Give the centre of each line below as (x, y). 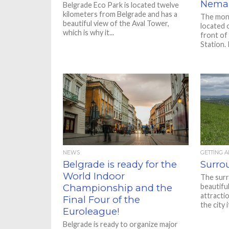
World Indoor (94, 176)
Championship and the (118, 188)
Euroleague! (91, 211)
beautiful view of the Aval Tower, (116, 23)
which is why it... (89, 32)
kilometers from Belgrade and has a (120, 14)
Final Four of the (102, 200)
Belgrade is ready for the (120, 164)
